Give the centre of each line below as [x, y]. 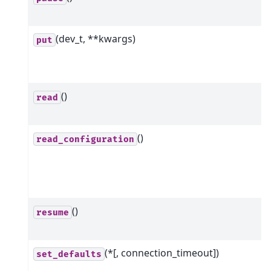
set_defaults [69, 254]
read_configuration [85, 139]
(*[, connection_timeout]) [162, 253]
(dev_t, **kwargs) [96, 39]
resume [53, 212]
